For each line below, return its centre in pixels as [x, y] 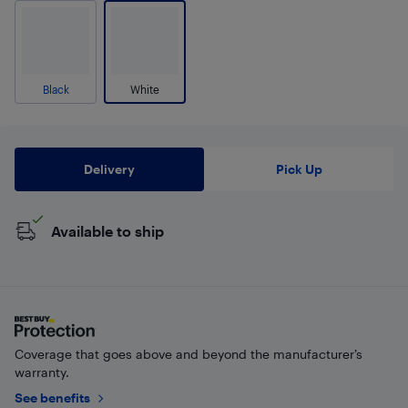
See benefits [52, 398]
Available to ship [107, 231]
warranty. [42, 372]
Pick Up [299, 169]
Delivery [109, 169]
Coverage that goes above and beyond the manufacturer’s [189, 354]
